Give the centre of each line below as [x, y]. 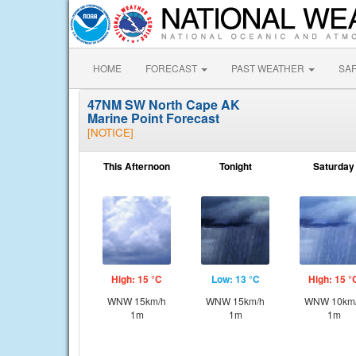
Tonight [235, 166]
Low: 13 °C [235, 279]
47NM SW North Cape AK [164, 104]
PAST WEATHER [269, 68]
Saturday [334, 166]
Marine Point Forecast [153, 118]
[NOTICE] [110, 132]
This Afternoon [137, 166]
